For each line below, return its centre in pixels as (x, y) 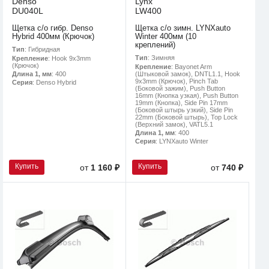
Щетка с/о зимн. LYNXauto (183, 28)
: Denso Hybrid (54, 82)
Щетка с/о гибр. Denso (53, 28)
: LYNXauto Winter (182, 141)
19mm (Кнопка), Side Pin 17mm (181, 102)
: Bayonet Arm (192, 66)
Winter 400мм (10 (166, 36)
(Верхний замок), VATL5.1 (174, 124)
